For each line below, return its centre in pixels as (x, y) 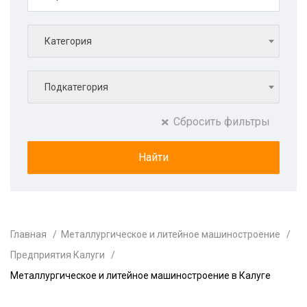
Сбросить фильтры (222, 122)
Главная (28, 234)
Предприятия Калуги (58, 255)
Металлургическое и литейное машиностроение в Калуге (140, 275)
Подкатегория (76, 87)
